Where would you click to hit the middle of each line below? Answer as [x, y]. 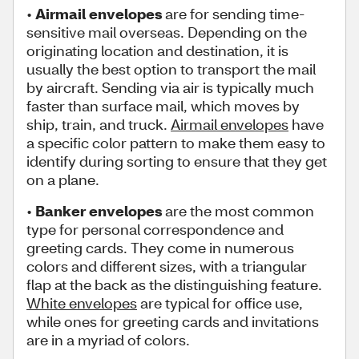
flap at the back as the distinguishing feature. [174, 284]
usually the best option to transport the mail [171, 69]
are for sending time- [233, 14]
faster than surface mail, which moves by [163, 106]
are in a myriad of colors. [108, 340]
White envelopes [82, 303]
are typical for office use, [220, 303]
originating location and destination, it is [157, 50]
